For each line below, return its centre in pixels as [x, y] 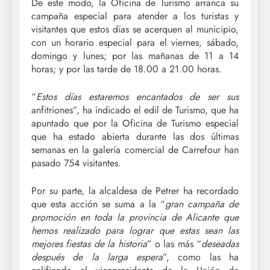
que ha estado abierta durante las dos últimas [135, 136]
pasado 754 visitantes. [76, 163]
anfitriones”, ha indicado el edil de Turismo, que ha [135, 110]
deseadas [220, 243]
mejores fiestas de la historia [89, 243]
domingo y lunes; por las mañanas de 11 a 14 [135, 55]
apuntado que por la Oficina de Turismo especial [135, 123]
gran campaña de [202, 204]
